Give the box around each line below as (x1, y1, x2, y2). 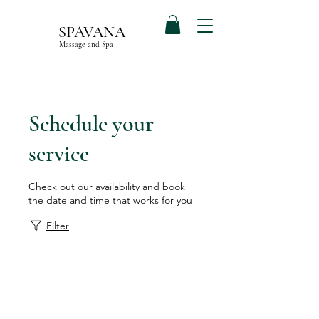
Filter (46, 219, 69, 232)
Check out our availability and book (28, 180, 185, 193)
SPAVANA (58, 23, 125, 41)
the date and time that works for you (28, 194, 192, 206)
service (28, 140, 89, 167)
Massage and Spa (59, 40, 113, 50)
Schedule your (28, 110, 154, 137)
